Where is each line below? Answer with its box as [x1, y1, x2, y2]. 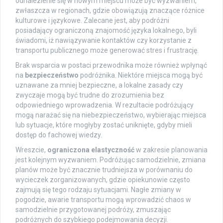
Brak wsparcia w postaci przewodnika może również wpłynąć [15, 61, 207, 70]
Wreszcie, [15, 146, 47, 154]
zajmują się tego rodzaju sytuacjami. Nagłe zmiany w [15, 186, 181, 194]
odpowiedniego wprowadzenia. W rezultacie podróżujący [15, 101, 194, 110]
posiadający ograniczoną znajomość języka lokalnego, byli [15, 26, 197, 35]
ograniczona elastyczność [47, 146, 134, 154]
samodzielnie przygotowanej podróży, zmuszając [15, 206, 171, 214]
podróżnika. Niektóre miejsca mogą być [79, 71, 203, 80]
